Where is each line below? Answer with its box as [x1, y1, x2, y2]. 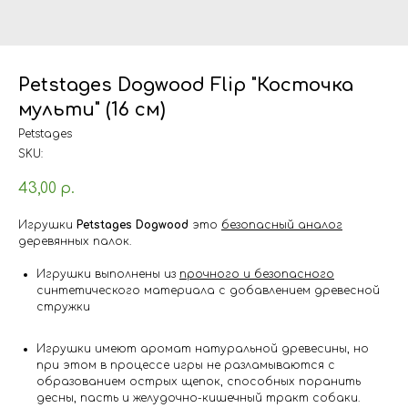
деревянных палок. [18, 235, 131, 248]
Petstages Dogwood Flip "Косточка [18, 75, 353, 96]
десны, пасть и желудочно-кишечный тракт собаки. [36, 392, 360, 404]
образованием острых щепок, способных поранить [36, 375, 361, 388]
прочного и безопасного [179, 268, 334, 280]
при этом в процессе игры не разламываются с [36, 359, 335, 372]
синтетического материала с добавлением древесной [36, 284, 380, 297]
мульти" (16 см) [18, 99, 166, 120]
